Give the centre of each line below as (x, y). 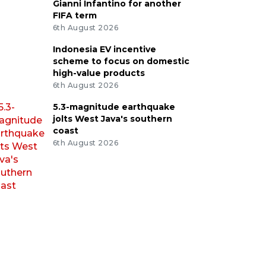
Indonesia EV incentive (104, 49)
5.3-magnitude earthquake (114, 107)
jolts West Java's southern (112, 118)
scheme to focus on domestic (121, 61)
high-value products (99, 73)
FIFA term (75, 16)
